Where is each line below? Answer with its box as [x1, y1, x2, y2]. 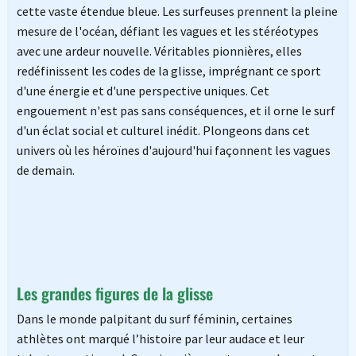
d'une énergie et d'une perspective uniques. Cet [16, 82, 269, 99]
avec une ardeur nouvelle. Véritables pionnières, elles [16, 42, 302, 59]
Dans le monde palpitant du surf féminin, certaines [16, 310, 292, 327]
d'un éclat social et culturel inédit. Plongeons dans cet [16, 122, 310, 138]
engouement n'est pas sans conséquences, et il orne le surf [16, 102, 335, 118]
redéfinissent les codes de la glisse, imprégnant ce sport [16, 62, 321, 79]
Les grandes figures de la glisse [16, 281, 213, 305]
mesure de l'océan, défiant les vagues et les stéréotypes [16, 22, 319, 39]
